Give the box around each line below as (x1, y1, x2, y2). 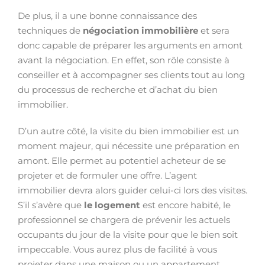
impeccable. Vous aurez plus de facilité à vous (18, 244, 217, 255)
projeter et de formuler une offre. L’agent (18, 170, 197, 181)
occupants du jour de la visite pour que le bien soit (18, 229, 238, 240)
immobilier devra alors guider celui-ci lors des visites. (18, 185, 247, 196)
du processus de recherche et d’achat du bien (18, 84, 218, 95)
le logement (82, 199, 140, 211)
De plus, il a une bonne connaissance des (18, 10, 197, 21)
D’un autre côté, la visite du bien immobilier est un (18, 125, 239, 137)
